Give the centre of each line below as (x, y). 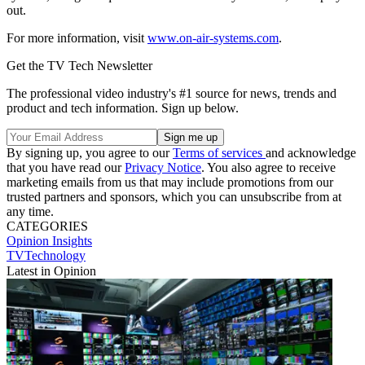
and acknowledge (311, 152)
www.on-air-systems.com (213, 37)
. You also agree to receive (268, 167)
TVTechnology (46, 255)
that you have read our (66, 167)
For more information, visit (77, 37)
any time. (30, 211)
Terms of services (219, 152)
